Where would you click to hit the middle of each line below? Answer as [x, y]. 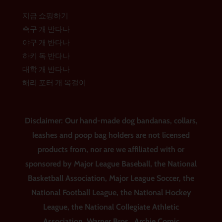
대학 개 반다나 [46, 70]
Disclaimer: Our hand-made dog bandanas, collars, [111, 121]
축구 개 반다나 [46, 29]
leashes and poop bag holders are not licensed [111, 135]
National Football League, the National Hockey [111, 193]
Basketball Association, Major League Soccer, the [111, 178]
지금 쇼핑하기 [45, 16]
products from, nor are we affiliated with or [111, 150]
